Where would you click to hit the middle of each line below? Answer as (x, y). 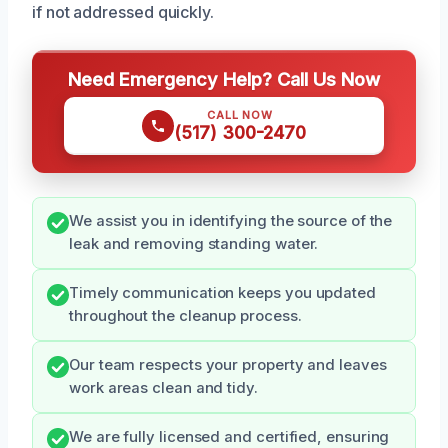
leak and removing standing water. (194, 243)
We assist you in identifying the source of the (231, 220)
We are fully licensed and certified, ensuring (229, 436)
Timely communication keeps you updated (222, 292)
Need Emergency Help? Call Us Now (224, 78)
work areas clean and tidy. (163, 387)
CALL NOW (240, 114)
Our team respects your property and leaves (228, 364)
